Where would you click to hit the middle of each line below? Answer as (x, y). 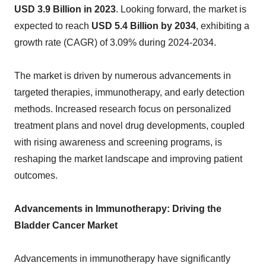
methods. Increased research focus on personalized (123, 109)
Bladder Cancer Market (66, 225)
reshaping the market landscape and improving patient (128, 159)
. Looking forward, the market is (181, 9)
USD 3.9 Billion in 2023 (65, 9)
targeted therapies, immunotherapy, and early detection (129, 92)
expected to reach (53, 26)
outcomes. (36, 175)
